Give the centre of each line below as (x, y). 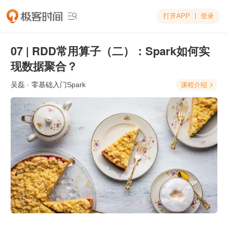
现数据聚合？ (44, 66)
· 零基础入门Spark (55, 85)
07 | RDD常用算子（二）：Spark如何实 (110, 51)
